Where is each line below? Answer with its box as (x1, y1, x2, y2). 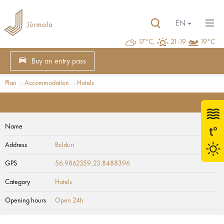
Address (5, 141, 27, 148)
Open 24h (55, 197, 83, 204)
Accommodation (24, 79, 69, 86)
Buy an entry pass (31, 57, 86, 65)
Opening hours (5, 197, 46, 204)
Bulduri (55, 141, 74, 148)
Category (5, 178, 30, 185)
